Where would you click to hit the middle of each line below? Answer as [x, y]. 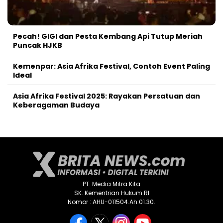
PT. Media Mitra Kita [111, 184]
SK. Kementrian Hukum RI [111, 193]
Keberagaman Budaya [56, 105]
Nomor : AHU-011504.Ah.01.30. [111, 202]
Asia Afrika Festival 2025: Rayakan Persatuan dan [107, 96]
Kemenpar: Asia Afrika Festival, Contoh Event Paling [111, 66]
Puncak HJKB [38, 46]
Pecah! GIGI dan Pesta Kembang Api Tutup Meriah [108, 37]
